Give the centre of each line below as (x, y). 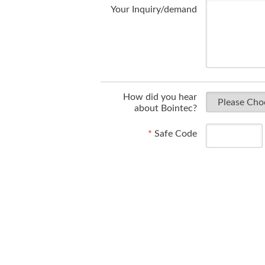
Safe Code (174, 134)
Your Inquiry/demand (153, 9)
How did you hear (160, 97)
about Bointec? (165, 108)
